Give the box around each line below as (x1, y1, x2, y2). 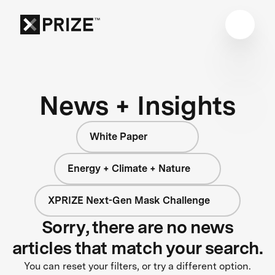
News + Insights (39, 89, 236, 121)
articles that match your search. (12, 237, 263, 258)
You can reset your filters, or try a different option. (24, 260, 251, 272)
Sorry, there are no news (41, 216, 234, 238)
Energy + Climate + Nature (68, 162, 191, 174)
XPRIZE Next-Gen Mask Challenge (48, 194, 211, 206)
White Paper (90, 130, 147, 142)
